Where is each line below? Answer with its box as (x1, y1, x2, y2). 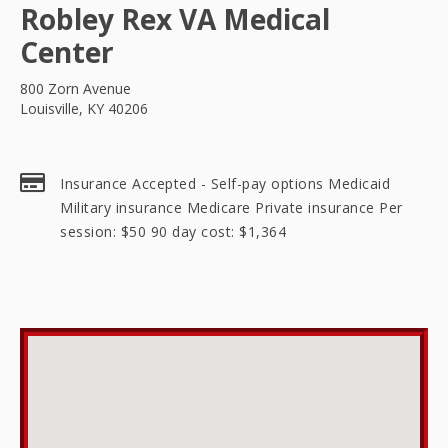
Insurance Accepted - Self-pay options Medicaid (60, 174, 390, 193)
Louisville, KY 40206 (20, 99, 148, 118)
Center (20, 33, 114, 71)
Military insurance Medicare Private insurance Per (60, 198, 403, 217)
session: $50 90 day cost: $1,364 (60, 222, 286, 241)
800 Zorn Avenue (20, 79, 131, 98)
